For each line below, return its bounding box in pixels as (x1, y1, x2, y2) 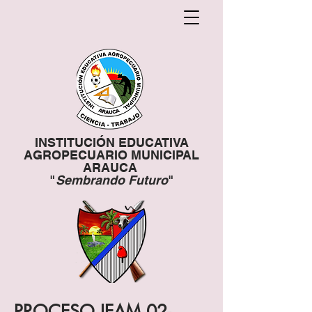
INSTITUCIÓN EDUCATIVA (34, 135, 189, 150)
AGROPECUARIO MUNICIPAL (24, 148, 199, 162)
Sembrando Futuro (55, 173, 168, 187)
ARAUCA (82, 160, 141, 175)
